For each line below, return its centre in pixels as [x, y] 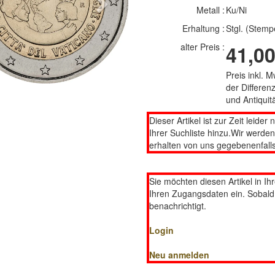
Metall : [210, 10]
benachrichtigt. [178, 206]
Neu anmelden [179, 255]
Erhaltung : [203, 28]
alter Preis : [202, 47]
